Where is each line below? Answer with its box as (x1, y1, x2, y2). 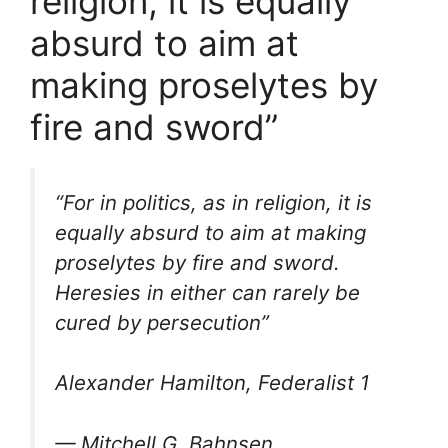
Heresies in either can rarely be (55, 279, 360, 305)
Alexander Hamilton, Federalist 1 (55, 370, 369, 396)
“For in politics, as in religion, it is (55, 189, 372, 215)
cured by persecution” (55, 309, 269, 335)
